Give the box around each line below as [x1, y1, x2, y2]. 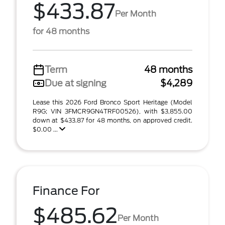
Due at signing [45, 78, 106, 88]
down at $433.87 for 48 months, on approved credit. [33, 117, 192, 124]
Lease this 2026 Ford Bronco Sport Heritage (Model [33, 98, 192, 106]
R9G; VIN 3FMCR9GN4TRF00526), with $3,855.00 [33, 107, 192, 115]
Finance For [33, 184, 100, 198]
